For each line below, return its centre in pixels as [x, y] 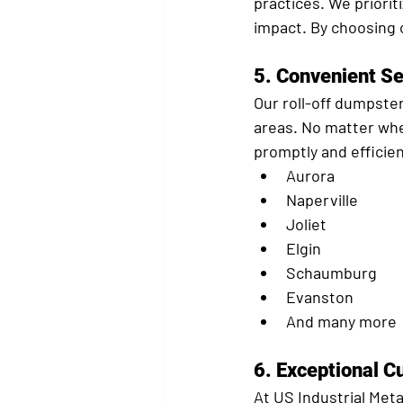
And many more [341, 322]
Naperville [322, 200]
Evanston [320, 297]
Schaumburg [331, 273]
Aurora [310, 176]
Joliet [306, 224]
